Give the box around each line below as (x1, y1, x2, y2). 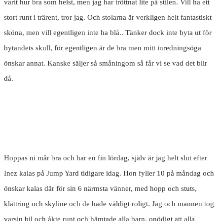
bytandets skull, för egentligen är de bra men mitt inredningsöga (4, 44, 201, 52)
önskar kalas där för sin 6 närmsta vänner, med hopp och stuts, (4, 184, 197, 193)
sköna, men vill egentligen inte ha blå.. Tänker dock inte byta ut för (4, 29, 212, 37)
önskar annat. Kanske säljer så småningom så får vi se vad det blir (4, 59, 207, 68)
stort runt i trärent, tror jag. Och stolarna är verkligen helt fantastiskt (4, 13, 212, 22)
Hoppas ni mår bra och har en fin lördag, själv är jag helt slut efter (4, 154, 207, 162)
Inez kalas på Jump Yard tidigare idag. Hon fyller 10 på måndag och (4, 169, 214, 178)
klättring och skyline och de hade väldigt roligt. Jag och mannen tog (4, 200, 214, 208)
